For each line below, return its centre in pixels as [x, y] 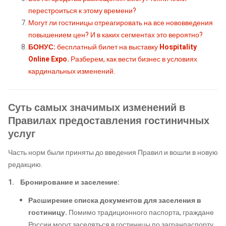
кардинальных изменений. [72, 72]
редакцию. [25, 164]
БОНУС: [42, 47]
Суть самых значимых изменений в [97, 108]
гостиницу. [48, 212]
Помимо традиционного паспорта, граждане [141, 212]
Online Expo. [49, 60]
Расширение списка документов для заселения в [115, 200]
